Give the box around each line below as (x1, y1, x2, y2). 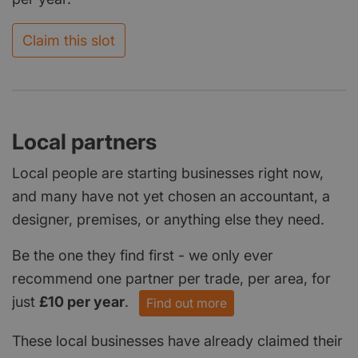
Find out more (146, 295, 227, 311)
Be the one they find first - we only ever (12, 246, 273, 264)
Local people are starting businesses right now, (12, 164, 324, 181)
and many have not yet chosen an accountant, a (12, 187, 330, 205)
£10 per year (39, 293, 125, 310)
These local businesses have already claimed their (12, 332, 343, 349)
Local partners (12, 128, 157, 155)
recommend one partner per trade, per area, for (12, 269, 331, 287)
